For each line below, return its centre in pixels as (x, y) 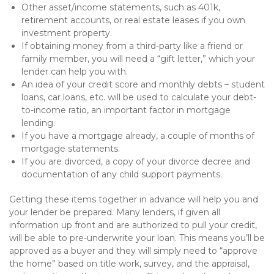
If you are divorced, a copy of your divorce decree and (136, 161)
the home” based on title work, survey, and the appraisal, (129, 264)
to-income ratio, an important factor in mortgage (126, 110)
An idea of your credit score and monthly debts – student (143, 84)
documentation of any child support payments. (124, 174)
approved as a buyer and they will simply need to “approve (133, 251)
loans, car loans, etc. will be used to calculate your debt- (139, 97)
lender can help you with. (75, 72)
